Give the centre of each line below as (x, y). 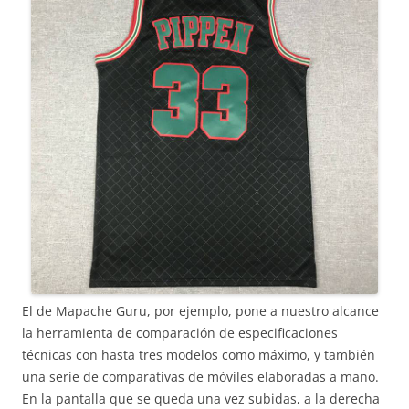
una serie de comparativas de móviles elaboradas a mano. (200, 377)
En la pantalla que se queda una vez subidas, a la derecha (201, 399)
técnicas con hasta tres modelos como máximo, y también (199, 355)
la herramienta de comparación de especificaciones (180, 333)
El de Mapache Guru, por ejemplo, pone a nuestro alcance (200, 311)
